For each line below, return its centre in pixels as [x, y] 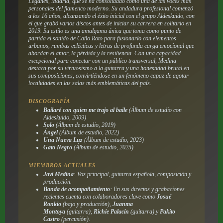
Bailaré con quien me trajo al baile [85, 110]
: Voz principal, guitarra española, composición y [132, 174]
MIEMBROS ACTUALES [62, 165]
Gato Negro [57, 147]
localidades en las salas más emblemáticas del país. [90, 83]
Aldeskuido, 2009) [64, 117]
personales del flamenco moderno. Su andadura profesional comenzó [111, 8]
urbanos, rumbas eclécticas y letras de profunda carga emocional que [111, 46]
